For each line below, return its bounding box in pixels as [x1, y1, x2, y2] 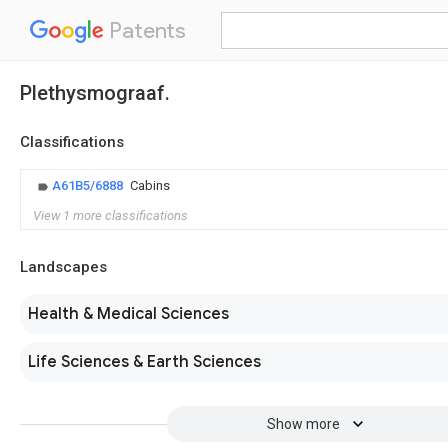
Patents [104, 17, 186, 44]
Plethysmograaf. [20, 81, 170, 105]
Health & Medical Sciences [28, 304, 229, 324]
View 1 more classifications [33, 208, 188, 223]
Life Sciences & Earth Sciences [28, 352, 261, 372]
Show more [266, 416, 340, 432]
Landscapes [20, 258, 107, 276]
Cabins [130, 178, 170, 193]
